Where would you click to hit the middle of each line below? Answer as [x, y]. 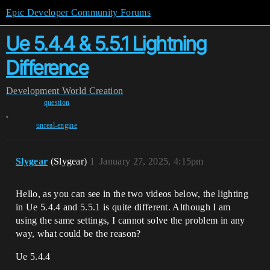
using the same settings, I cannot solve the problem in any [130, 220]
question [57, 102]
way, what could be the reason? [78, 234]
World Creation [93, 91]
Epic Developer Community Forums [78, 12]
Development [33, 91]
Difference [47, 68]
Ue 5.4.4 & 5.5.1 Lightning [106, 44]
